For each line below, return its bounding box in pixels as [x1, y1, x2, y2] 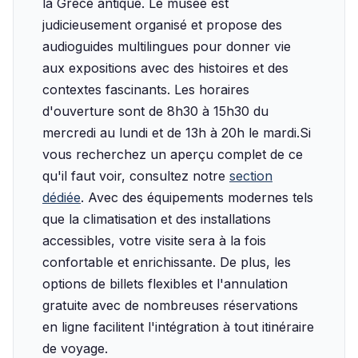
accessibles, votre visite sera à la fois [42, 233, 266, 249]
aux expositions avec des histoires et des [42, 60, 288, 76]
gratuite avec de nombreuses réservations [42, 297, 298, 313]
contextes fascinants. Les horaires [42, 82, 249, 97]
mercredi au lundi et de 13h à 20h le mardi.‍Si [42, 125, 311, 141]
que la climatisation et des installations [42, 211, 271, 227]
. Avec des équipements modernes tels [81, 189, 313, 205]
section [229, 168, 272, 184]
